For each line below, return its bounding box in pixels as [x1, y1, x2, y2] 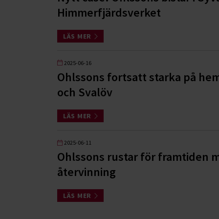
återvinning [57, 164, 116, 180]
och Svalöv [57, 84, 112, 100]
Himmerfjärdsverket [57, 4, 161, 20]
